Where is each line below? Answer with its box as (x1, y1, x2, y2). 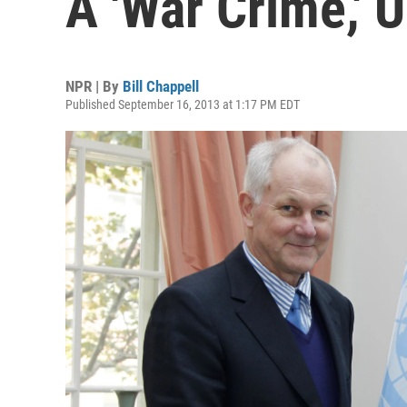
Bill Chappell (123, 77, 199, 95)
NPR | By (65, 77, 123, 95)
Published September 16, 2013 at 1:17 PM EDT (65, 97, 300, 112)
